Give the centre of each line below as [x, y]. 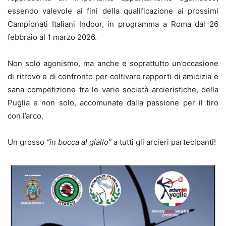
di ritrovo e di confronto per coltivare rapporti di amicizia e [113, 76]
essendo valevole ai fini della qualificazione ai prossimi [113, 11]
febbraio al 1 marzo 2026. [52, 37]
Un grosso [27, 142]
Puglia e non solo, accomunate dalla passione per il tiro [113, 102]
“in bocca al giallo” [79, 142]
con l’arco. [25, 116]
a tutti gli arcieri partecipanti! [164, 142]
